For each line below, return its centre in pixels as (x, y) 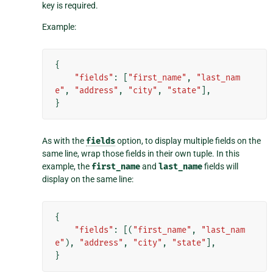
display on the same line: (88, 179)
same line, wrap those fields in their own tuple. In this (141, 154)
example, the (67, 167)
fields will (221, 167)
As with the (64, 141)
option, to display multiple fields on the (188, 141)
